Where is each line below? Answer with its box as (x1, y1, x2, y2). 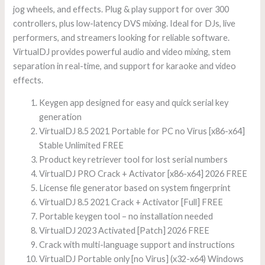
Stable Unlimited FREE (39, 140, 124, 151)
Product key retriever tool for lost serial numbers (39, 154, 228, 165)
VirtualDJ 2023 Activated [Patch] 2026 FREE (39, 225, 210, 236)
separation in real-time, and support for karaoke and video (13, 60, 237, 71)
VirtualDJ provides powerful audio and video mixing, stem (13, 46, 231, 57)
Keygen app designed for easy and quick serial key (39, 98, 229, 108)
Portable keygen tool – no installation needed (39, 211, 214, 222)
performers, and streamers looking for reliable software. (13, 32, 230, 43)
